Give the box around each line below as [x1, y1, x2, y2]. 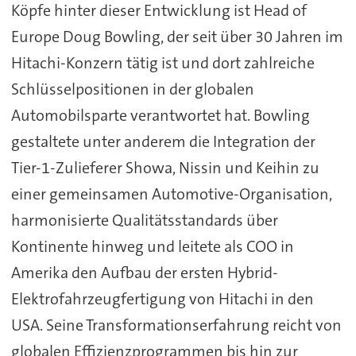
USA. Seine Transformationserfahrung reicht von [10, 315, 342, 336]
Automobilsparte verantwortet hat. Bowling [10, 105, 310, 126]
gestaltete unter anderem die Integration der [10, 131, 315, 153]
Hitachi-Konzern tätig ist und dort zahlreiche [10, 52, 315, 74]
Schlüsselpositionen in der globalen [10, 79, 254, 100]
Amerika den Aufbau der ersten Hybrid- [10, 262, 278, 284]
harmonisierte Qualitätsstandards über [10, 210, 278, 231]
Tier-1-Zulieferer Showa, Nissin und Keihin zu [10, 157, 319, 179]
